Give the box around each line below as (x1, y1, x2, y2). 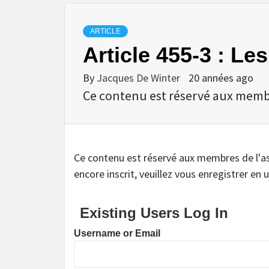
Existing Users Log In (80, 204, 228, 221)
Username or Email (74, 228, 160, 238)
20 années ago (189, 70, 253, 85)
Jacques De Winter (97, 70, 183, 85)
